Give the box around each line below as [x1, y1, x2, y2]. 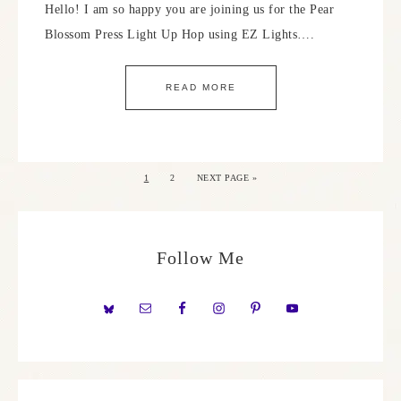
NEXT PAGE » [196, 173, 258, 183]
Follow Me [157, 248, 244, 268]
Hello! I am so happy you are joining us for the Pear [45, 3, 334, 16]
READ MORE [165, 82, 236, 92]
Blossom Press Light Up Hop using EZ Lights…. [45, 28, 314, 41]
